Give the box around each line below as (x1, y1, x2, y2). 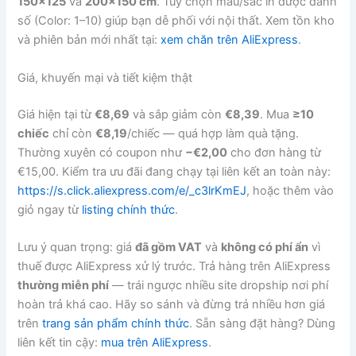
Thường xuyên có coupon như (17, 145, 186, 160)
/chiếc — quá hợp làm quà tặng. (127, 126, 300, 141)
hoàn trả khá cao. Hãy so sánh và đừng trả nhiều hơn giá (17, 297, 326, 312)
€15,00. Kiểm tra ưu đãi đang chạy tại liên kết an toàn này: (17, 164, 331, 179)
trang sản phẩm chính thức (42, 316, 190, 331)
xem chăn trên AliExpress (161, 33, 299, 48)
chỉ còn (49, 126, 96, 141)
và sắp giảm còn (130, 106, 226, 122)
